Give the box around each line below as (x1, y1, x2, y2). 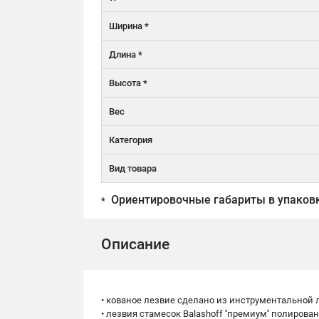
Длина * (109, 49, 142, 60)
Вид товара (109, 163, 157, 174)
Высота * (109, 78, 147, 88)
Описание (101, 236, 169, 253)
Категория (109, 135, 152, 145)
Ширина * (109, 21, 149, 31)
